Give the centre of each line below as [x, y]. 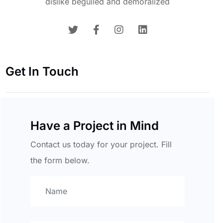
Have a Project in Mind [95, 125]
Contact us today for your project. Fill [101, 144]
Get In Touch [42, 71]
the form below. [60, 160]
